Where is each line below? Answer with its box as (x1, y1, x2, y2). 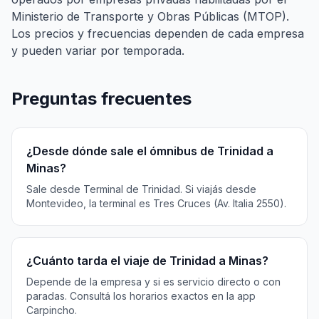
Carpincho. (26, 304, 77, 316)
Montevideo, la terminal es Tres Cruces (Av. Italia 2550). (26, 197, 286, 209)
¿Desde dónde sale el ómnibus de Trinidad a (26, 144, 273, 158)
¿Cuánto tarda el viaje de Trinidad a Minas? (26, 253, 268, 268)
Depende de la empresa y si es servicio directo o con (26, 276, 281, 288)
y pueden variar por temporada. (11, 43, 184, 58)
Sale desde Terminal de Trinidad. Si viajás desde (26, 183, 256, 195)
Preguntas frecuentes (11, 88, 192, 109)
